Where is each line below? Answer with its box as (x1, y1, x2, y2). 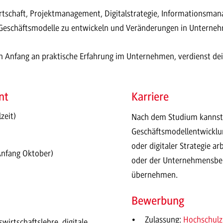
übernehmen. (131, 169, 178, 180)
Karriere (131, 90, 169, 104)
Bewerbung (131, 194, 184, 208)
